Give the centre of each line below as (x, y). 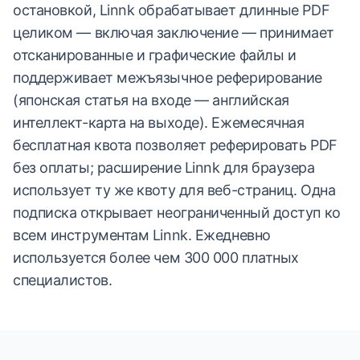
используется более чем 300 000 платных (156, 258)
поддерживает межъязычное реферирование (168, 78)
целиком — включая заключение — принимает (174, 33)
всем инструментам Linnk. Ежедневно (142, 235)
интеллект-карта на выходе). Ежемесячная (159, 123)
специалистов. (63, 280)
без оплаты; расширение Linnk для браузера (164, 168)
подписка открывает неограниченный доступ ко (177, 213)
